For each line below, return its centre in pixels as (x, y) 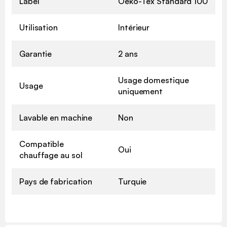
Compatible (42, 144)
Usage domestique (154, 80)
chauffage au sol (51, 155)
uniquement (141, 91)
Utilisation (39, 27)
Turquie (133, 181)
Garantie (36, 53)
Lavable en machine (56, 117)
